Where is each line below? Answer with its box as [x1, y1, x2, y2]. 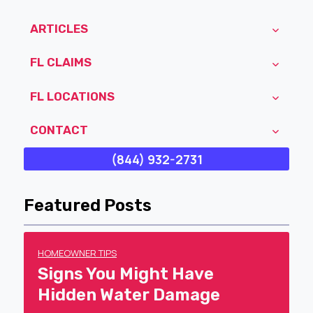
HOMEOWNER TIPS [38, 246, 117, 259]
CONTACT [29, 123, 88, 138]
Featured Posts [24, 195, 152, 215]
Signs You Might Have [38, 263, 214, 284]
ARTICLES [29, 22, 88, 36]
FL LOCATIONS [29, 89, 115, 103]
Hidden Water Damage [38, 284, 220, 305]
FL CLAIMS [29, 55, 92, 70]
